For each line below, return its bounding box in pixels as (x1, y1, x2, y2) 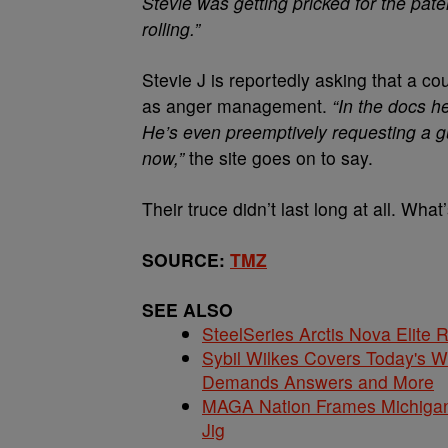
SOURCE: (142, 247, 230, 272)
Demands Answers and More (202, 369, 434, 394)
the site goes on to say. (184, 145, 373, 170)
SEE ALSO (142, 297, 233, 322)
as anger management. (142, 93, 332, 118)
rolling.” (142, 16, 200, 41)
